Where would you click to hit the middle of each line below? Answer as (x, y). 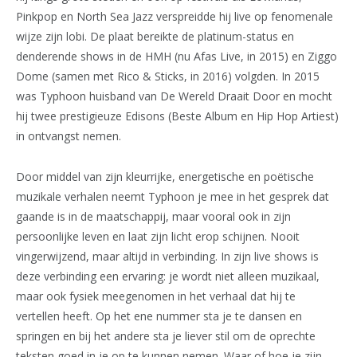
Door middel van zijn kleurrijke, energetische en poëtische (165, 176)
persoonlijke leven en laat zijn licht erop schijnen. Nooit (158, 236)
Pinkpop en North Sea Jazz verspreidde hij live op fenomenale (175, 16)
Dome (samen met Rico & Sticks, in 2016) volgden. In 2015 (168, 76)
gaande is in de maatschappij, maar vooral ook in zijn (153, 216)
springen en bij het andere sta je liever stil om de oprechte (166, 335)
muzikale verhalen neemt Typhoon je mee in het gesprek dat (173, 196)
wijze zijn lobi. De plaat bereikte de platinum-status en (155, 36)
